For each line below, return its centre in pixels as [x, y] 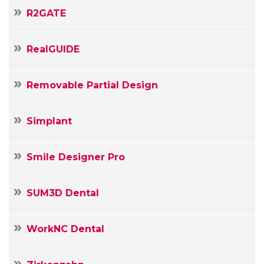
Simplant [49, 121]
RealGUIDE [53, 49]
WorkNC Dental [65, 229]
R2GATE [46, 13]
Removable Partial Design [92, 85]
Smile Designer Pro [76, 157]
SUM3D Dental [63, 193]
